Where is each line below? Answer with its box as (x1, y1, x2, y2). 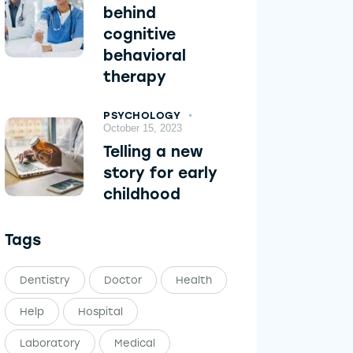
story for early (103, 164, 218, 183)
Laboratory (20, 337, 81, 350)
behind (103, 4, 157, 23)
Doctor (104, 274, 143, 287)
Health (176, 274, 213, 287)
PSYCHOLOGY (103, 110, 181, 122)
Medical (114, 337, 156, 350)
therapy (103, 68, 167, 87)
